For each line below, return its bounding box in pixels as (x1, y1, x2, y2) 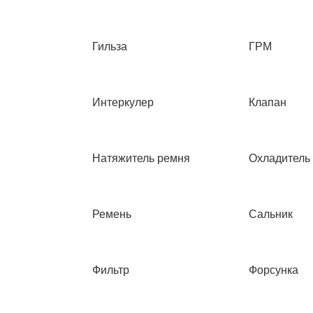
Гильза (92, 41, 127, 52)
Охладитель (249, 152, 310, 164)
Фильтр (92, 264, 129, 276)
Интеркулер (92, 96, 154, 108)
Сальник (249, 208, 293, 220)
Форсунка (249, 264, 298, 276)
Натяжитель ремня (92, 152, 190, 164)
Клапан (249, 96, 286, 108)
